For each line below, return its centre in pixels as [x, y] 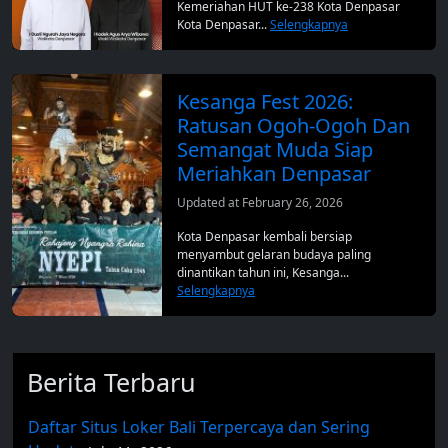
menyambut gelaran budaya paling [274, 255]
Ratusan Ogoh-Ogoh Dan [293, 126]
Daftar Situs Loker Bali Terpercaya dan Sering [199, 427]
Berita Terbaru [111, 382]
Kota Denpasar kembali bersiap [264, 237]
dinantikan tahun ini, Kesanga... [263, 273]
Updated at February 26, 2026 [260, 203]
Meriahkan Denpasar [274, 174]
